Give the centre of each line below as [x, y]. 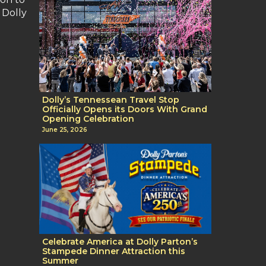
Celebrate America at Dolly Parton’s [120, 242]
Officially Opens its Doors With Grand [125, 109]
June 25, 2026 [65, 130]
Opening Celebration [88, 118]
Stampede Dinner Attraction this [114, 251]
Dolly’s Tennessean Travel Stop [111, 99]
